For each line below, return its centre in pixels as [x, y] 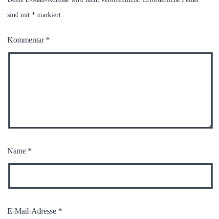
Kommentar [27, 40]
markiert [48, 15]
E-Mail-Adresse [33, 211]
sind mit [20, 15]
